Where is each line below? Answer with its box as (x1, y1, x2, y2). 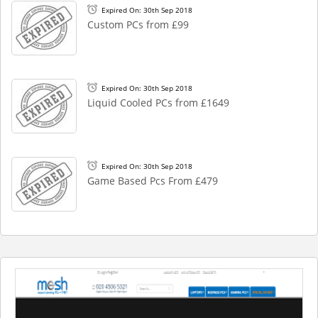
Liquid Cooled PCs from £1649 (87, 96, 229, 109)
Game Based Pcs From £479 (87, 174, 218, 187)
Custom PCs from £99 (87, 18, 189, 31)
